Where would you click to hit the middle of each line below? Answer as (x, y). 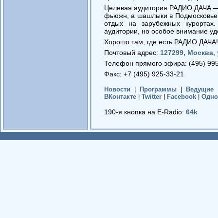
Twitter (152, 96)
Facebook (182, 96)
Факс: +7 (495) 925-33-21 (144, 74)
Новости (117, 89)
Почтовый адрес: (132, 52)
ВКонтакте (120, 96)
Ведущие (200, 89)
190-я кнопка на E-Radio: (145, 112)
